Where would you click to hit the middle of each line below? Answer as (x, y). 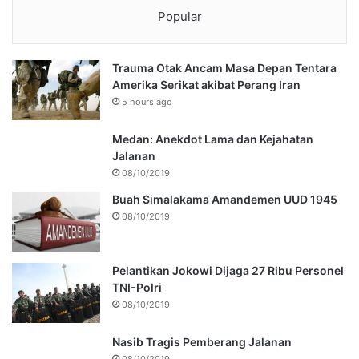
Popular (179, 16)
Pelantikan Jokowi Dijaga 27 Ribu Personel (228, 270)
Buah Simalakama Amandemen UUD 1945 (225, 199)
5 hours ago (147, 101)
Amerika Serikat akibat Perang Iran (206, 84)
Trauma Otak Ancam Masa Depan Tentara (224, 67)
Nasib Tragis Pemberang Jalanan (202, 341)
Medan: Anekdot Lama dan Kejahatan (213, 139)
